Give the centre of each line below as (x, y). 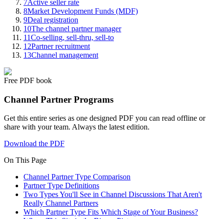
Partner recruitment (61, 46)
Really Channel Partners (61, 203)
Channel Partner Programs (59, 99)
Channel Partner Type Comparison (77, 177)
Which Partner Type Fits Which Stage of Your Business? (111, 212)
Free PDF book (28, 80)
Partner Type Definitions (61, 186)
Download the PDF (34, 144)
